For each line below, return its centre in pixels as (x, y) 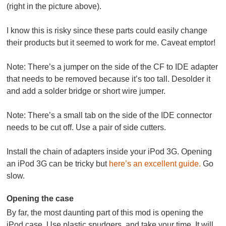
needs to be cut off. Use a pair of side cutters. (87, 128)
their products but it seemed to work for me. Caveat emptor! (111, 43)
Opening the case (40, 199)
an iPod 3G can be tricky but (58, 164)
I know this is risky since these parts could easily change (107, 31)
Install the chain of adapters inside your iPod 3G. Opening (109, 152)
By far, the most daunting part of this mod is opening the (105, 213)
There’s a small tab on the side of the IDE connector (120, 116)
